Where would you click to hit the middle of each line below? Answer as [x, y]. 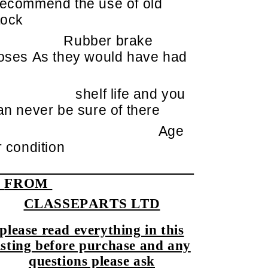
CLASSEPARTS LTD [92, 203]
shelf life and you [131, 94]
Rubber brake [108, 40]
